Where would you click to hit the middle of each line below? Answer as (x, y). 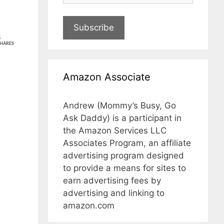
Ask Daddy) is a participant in (122, 118)
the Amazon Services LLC (115, 131)
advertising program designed (123, 156)
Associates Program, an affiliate (127, 143)
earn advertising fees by (112, 181)
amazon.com (89, 206)
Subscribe (94, 28)
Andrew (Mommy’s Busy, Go (119, 106)
